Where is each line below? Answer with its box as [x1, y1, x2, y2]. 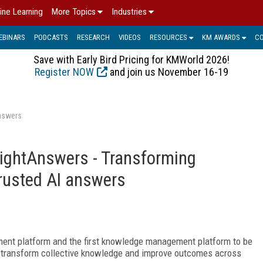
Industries [112, 6, 147, 17]
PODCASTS [34, 32, 68, 42]
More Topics [52, 6, 96, 17]
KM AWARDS [202, 32, 240, 42]
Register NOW [35, 65, 94, 78]
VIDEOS [119, 32, 141, 42]
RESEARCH [77, 32, 110, 42]
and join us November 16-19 [107, 65, 228, 78]
